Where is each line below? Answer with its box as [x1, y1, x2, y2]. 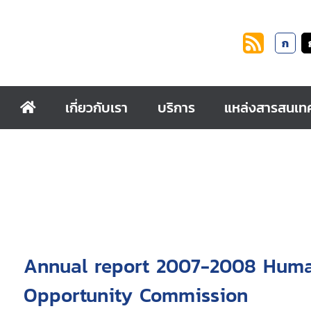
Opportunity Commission [24, 280, 248, 310]
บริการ [157, 97, 195, 118]
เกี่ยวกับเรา [65, 97, 128, 118]
